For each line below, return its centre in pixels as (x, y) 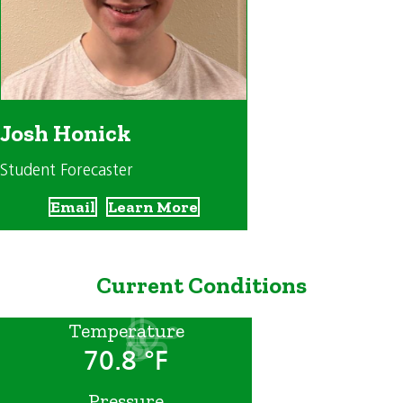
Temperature (126, 330)
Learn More (152, 207)
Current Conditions (201, 286)
